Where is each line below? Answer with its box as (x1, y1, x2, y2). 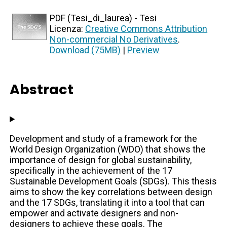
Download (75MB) (50, 45, 121, 56)
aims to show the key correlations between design (10, 186, 213, 198)
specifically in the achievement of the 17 (10, 165, 173, 176)
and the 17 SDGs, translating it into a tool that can (10, 197, 205, 208)
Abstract (10, 80, 74, 99)
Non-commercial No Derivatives (50, 34, 178, 45)
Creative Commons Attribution (85, 23, 208, 34)
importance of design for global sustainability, (10, 155, 192, 166)
